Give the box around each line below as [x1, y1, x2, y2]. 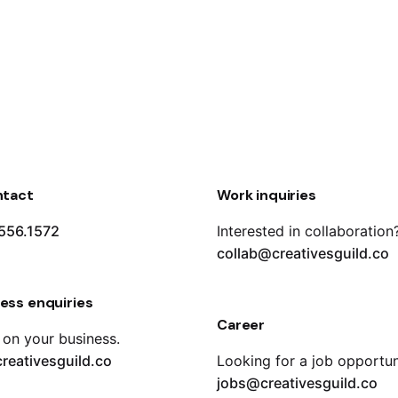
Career [217, 315, 266, 335]
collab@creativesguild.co [217, 244, 389, 263]
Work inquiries [217, 186, 316, 205]
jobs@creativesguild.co [217, 374, 378, 393]
